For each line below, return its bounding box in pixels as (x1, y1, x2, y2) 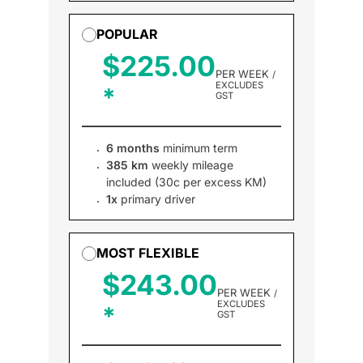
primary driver (117, 192, 195, 206)
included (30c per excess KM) (106, 175, 267, 189)
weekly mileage (148, 158, 233, 172)
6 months (106, 141, 160, 155)
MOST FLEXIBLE (96, 245, 199, 261)
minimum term (160, 141, 237, 155)
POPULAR (96, 26, 158, 42)
